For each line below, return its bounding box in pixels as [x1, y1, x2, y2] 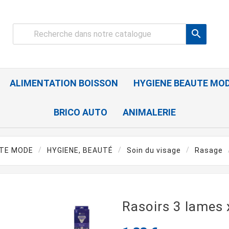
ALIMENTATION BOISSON [10, 78, 118, 89]
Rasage [194, 146, 223, 155]
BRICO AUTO [53, 107, 107, 118]
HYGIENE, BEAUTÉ [47, 146, 113, 155]
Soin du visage [126, 146, 181, 155]
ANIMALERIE [122, 107, 176, 118]
